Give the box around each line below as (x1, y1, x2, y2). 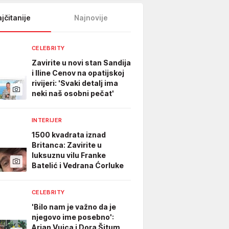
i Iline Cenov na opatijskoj (32, 68, 124, 77)
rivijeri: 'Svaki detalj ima (32, 79, 118, 87)
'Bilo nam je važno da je (32, 202, 116, 211)
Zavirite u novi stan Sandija (32, 58, 131, 67)
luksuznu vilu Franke (32, 151, 106, 159)
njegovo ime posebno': (32, 213, 114, 221)
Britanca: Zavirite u (32, 141, 102, 149)
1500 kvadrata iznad (32, 130, 106, 139)
